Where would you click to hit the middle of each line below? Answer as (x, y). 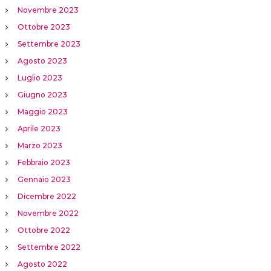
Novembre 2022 (48, 214)
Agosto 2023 (42, 61)
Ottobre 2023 (44, 27)
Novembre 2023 (48, 10)
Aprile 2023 (39, 129)
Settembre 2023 (49, 44)
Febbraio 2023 (44, 163)
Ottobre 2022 (44, 230)
